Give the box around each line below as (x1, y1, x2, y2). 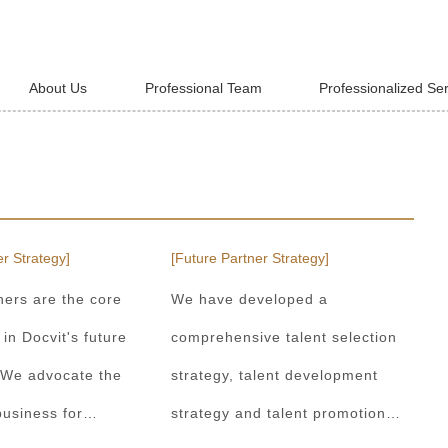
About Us (28, 80, 87, 96)
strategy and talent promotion (170, 405, 386, 422)
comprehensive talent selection (170, 329, 397, 346)
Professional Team (144, 80, 262, 96)
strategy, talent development (170, 367, 378, 384)
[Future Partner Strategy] (170, 249, 329, 266)
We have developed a (170, 291, 328, 308)
